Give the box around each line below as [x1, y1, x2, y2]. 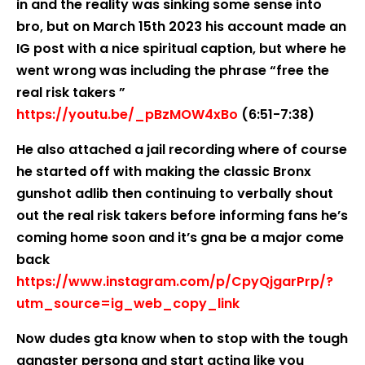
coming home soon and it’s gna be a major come [16, 228, 344, 247]
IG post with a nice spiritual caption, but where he [16, 39, 346, 58]
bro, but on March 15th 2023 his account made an [16, 17, 346, 36]
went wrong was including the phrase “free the [16, 61, 329, 80]
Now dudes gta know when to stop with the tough [16, 329, 348, 348]
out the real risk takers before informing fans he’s [16, 206, 348, 225]
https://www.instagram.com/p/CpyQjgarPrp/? [16, 272, 333, 291]
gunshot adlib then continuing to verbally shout [16, 184, 333, 203]
